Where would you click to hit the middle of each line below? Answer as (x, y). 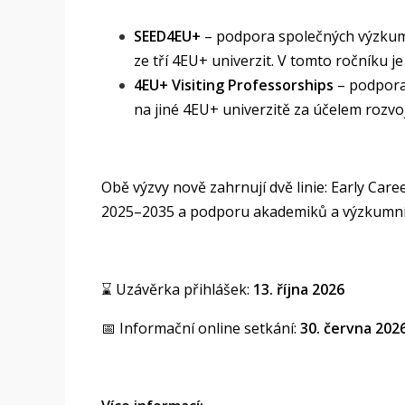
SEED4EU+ (167, 36)
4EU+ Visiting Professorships (233, 85)
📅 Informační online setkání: (200, 328)
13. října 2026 (300, 289)
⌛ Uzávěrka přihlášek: (177, 289)
